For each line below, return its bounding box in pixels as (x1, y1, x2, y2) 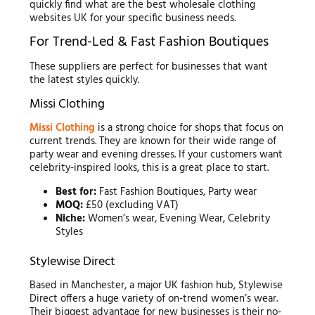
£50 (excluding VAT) (83, 197, 179, 214)
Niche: (56, 210, 86, 228)
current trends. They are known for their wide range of (29, 133, 276, 150)
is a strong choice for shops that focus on (94, 120, 283, 137)
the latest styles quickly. (29, 71, 139, 89)
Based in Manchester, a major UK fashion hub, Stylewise (29, 276, 283, 294)
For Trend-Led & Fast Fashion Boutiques (29, 30, 269, 53)
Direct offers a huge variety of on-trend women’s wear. (29, 290, 278, 307)
